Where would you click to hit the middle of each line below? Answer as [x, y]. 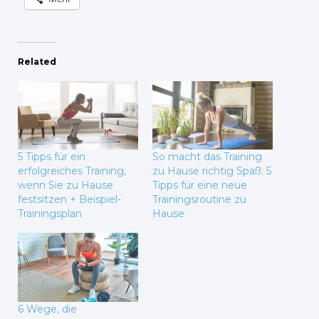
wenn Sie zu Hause [66, 185]
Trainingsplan [50, 214]
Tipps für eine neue [200, 185]
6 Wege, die [47, 309]
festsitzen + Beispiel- [69, 200]
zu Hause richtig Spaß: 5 [212, 171]
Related [37, 61]
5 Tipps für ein [52, 157]
